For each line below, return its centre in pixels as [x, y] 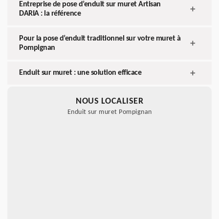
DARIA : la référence [50, 14]
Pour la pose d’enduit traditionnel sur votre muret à [100, 39]
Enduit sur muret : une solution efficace [80, 73]
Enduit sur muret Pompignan [109, 112]
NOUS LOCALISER [109, 102]
